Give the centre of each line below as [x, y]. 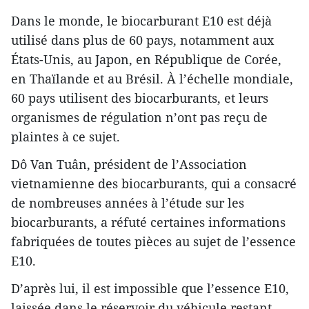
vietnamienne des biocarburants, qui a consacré [154, 184]
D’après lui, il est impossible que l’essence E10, [150, 289]
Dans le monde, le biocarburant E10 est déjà [141, 21]
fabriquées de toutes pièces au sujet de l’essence [153, 242]
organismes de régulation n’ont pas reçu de [139, 118]
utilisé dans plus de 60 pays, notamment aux [142, 40]
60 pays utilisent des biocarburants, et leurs [140, 98]
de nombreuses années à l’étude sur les [128, 203]
